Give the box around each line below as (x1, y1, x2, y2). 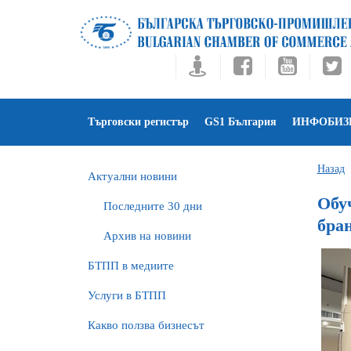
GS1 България (204, 116, 277, 128)
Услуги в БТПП (88, 289, 166, 302)
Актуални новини (88, 170, 177, 183)
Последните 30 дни (103, 200, 202, 212)
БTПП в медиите (88, 259, 174, 272)
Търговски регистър (88, 116, 189, 128)
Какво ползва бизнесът (88, 319, 204, 331)
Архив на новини (103, 230, 191, 242)
